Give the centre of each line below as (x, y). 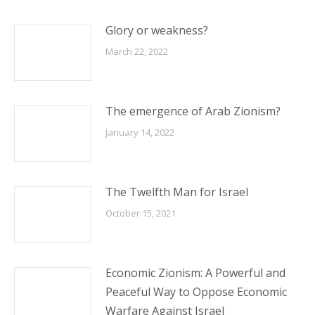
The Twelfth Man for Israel (177, 192)
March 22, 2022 (137, 52)
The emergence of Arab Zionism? (193, 111)
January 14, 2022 (140, 133)
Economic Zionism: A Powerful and (195, 273)
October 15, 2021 (141, 213)
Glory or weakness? (157, 31)
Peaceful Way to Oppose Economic (196, 292)
